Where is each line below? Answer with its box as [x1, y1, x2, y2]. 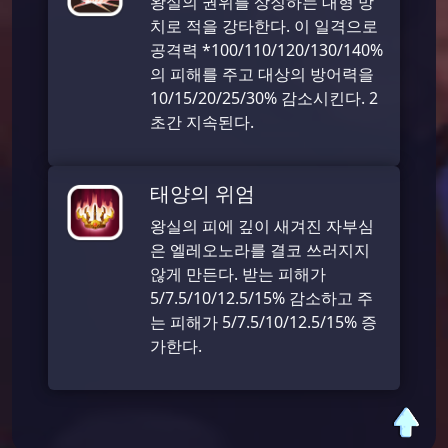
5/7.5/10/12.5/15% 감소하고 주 [150, 286, 373, 309]
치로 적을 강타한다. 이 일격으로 [150, 14, 378, 37]
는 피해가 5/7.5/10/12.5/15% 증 [150, 310, 377, 333]
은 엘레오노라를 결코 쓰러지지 [150, 238, 370, 261]
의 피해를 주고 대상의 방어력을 [150, 62, 374, 85]
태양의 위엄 [150, 179, 255, 207]
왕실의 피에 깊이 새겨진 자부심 [150, 214, 374, 237]
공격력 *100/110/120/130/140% [150, 38, 383, 61]
